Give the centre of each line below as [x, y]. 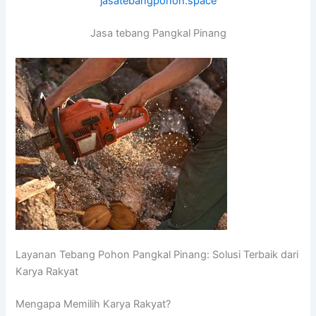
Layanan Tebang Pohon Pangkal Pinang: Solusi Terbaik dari [157, 255]
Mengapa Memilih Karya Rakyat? [93, 304]
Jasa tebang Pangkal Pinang [158, 33]
